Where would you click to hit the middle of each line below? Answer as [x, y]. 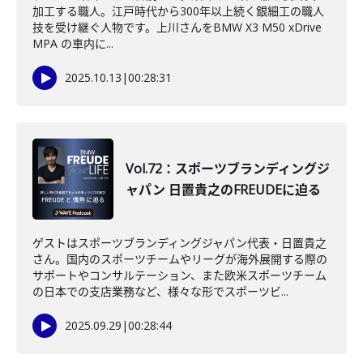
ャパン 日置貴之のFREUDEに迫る [223, 190]
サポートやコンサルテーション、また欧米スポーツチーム [179, 275]
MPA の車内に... [73, 43]
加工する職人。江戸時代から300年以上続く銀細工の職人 [178, 11]
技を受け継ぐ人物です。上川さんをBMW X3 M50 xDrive [177, 27]
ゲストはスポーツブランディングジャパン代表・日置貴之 [179, 243]
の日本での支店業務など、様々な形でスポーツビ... [160, 291]
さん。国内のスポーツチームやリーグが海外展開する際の [180, 259]
